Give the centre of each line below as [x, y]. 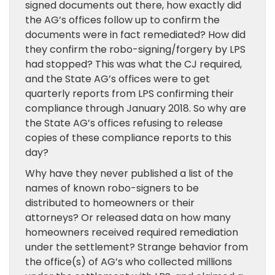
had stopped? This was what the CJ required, [134, 64]
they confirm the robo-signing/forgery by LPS [135, 49]
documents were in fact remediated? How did [135, 35]
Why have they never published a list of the [129, 173]
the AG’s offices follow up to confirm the [122, 20]
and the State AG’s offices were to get [118, 79]
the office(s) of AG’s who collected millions [129, 262]
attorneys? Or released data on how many [128, 218]
